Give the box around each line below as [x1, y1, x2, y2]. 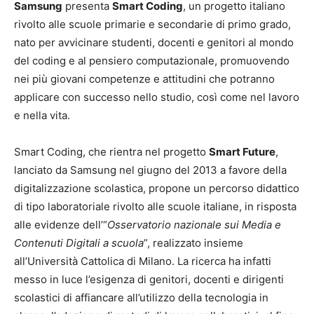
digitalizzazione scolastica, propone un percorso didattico [14, 182, 299, 195]
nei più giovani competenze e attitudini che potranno [14, 72, 275, 86]
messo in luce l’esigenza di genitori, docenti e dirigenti [14, 273, 284, 286]
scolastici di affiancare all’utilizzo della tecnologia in [14, 291, 268, 304]
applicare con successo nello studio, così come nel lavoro [14, 90, 299, 104]
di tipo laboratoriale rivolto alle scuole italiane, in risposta [14, 200, 296, 213]
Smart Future [209, 145, 275, 158]
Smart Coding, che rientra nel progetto [14, 145, 209, 158]
